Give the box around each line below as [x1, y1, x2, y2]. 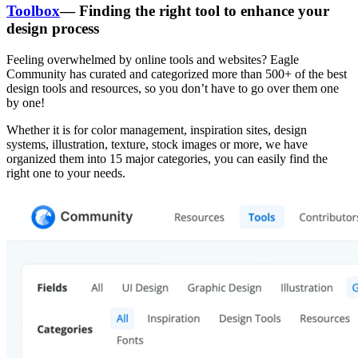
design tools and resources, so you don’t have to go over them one [6, 81, 339, 95]
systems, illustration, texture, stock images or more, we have [6, 137, 308, 151]
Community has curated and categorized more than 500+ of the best [6, 66, 347, 81]
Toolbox [6, 2, 60, 20]
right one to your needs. [6, 165, 125, 180]
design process [6, 20, 99, 38]
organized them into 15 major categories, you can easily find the [6, 151, 328, 165]
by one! [6, 95, 45, 109]
